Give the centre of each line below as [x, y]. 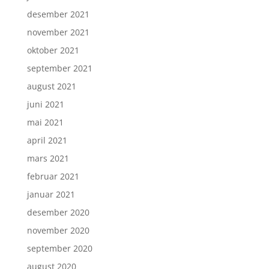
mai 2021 [45, 122]
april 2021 [47, 141]
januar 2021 [51, 195]
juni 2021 [45, 104]
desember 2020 [58, 213]
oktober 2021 [53, 50]
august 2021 [51, 86]
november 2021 [58, 32]
